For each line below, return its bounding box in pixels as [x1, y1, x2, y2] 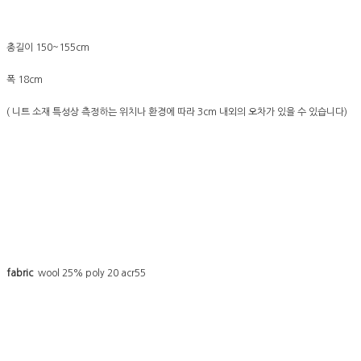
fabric [6, 268, 33, 279]
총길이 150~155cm [6, 43, 89, 53]
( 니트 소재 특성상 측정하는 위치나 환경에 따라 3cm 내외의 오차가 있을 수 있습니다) [6, 107, 347, 118]
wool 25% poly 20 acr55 [33, 268, 146, 279]
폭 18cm [6, 75, 43, 85]
